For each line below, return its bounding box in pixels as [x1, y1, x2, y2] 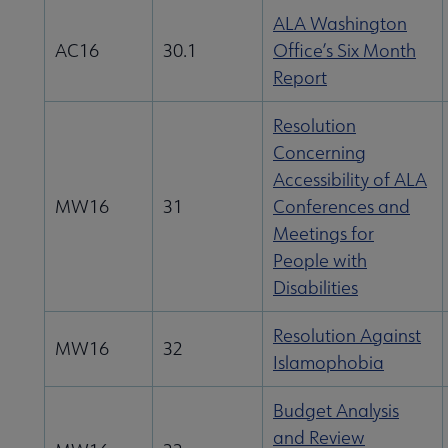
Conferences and [273, 195, 410, 219]
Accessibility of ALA [273, 168, 427, 192]
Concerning [273, 141, 366, 165]
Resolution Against [273, 324, 421, 348]
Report [273, 66, 327, 90]
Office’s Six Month [273, 39, 416, 63]
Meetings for [273, 222, 374, 246]
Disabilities [273, 276, 358, 300]
